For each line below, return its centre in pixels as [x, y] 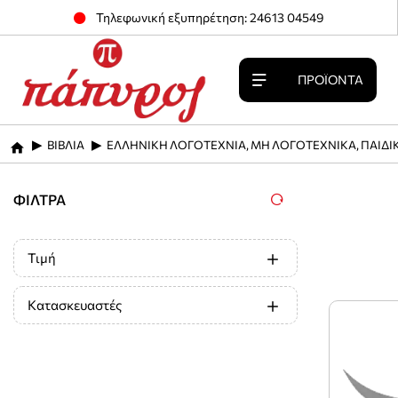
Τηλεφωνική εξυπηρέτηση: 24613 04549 [211, 17]
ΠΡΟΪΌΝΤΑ [330, 79]
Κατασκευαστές [75, 305]
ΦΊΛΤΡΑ [40, 199]
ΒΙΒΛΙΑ [66, 145]
